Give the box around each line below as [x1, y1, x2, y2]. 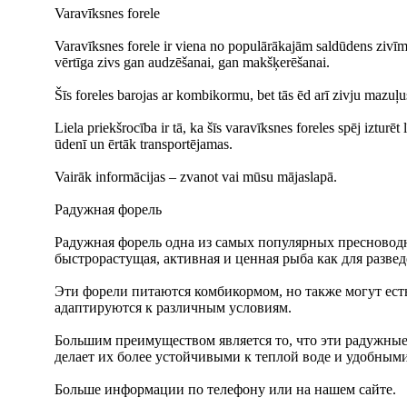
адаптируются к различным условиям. [55, 300, 292, 315]
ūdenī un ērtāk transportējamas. [55, 136, 233, 152]
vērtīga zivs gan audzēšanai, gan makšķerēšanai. [55, 55, 330, 70]
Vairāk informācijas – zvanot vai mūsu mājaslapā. [55, 169, 337, 184]
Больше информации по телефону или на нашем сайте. [55, 382, 396, 397]
